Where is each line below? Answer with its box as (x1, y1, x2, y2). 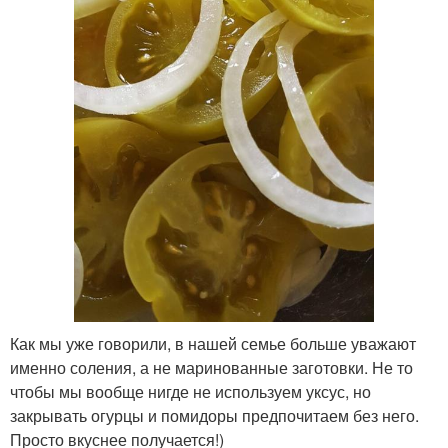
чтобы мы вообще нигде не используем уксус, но (10, 379, 371, 403)
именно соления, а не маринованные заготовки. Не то (10, 355, 413, 379)
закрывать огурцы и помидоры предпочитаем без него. (10, 403, 419, 427)
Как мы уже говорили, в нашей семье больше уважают (10, 331, 416, 355)
